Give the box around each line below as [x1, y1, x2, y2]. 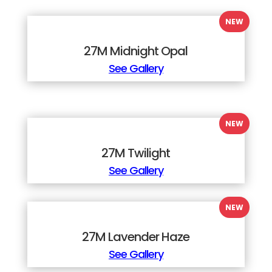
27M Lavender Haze [82, 228, 190, 245]
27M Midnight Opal [84, 42, 188, 59]
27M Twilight [101, 144, 171, 161]
